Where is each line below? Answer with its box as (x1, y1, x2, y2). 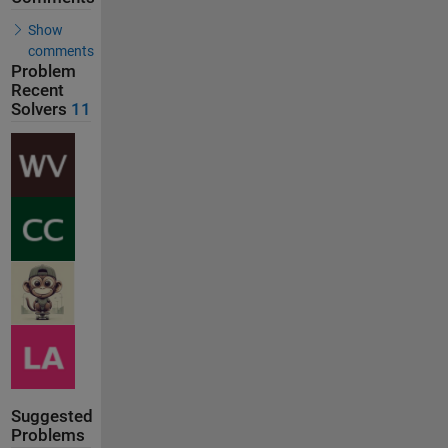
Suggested (10, 406, 93, 426)
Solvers (10, 100, 67, 119)
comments (28, 43, 94, 59)
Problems (10, 425, 85, 445)
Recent (10, 81, 64, 100)
